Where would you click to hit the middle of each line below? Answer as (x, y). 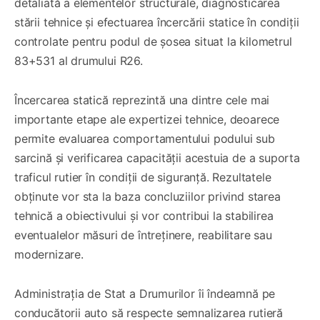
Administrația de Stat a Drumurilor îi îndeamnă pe (145, 293)
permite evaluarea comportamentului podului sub (145, 138)
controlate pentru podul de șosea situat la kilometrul (153, 41)
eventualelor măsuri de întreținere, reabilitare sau (143, 235)
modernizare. (49, 254)
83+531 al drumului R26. (79, 60)
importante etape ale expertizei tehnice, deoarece (147, 119)
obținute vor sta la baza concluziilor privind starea (147, 196)
